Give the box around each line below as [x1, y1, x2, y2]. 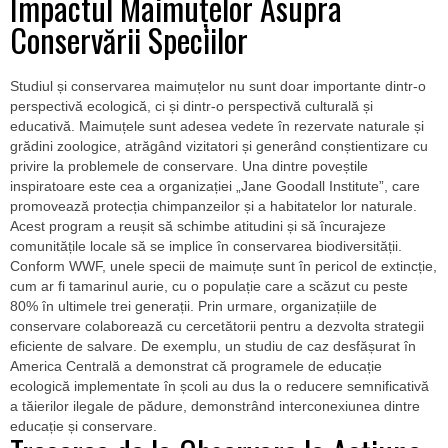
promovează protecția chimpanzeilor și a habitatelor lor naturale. [10, 198, 417, 214]
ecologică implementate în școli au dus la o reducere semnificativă [10, 378, 429, 394]
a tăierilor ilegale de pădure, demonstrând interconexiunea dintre [10, 398, 420, 414]
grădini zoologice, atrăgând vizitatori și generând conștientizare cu [10, 138, 428, 154]
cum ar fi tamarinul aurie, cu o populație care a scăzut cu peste [10, 278, 408, 294]
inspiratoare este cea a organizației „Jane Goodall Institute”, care [10, 178, 420, 194]
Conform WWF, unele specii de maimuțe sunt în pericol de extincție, [10, 258, 437, 274]
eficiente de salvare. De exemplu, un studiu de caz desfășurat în [10, 338, 416, 354]
